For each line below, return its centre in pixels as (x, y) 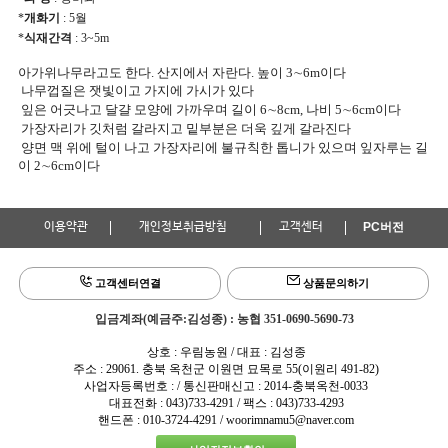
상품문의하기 (335, 283)
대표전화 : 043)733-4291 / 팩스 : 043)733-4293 (226, 403)
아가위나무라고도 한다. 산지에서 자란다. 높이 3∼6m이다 (181, 73)
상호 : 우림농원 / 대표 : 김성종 (226, 352)
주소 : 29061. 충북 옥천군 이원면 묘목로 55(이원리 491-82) (226, 369)
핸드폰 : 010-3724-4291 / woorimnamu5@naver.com (226, 420)
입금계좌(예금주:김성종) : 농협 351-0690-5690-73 (224, 319)
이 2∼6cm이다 (58, 166)
